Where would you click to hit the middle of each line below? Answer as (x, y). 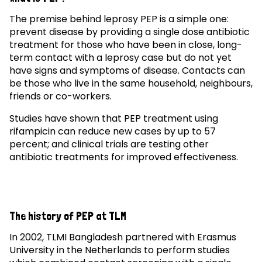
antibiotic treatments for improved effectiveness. (124, 157)
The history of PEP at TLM (68, 216)
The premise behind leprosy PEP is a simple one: (119, 19)
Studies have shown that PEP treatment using (114, 118)
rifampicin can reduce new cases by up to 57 (113, 131)
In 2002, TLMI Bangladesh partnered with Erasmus (123, 237)
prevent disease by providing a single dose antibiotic (130, 32)
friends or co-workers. (61, 96)
